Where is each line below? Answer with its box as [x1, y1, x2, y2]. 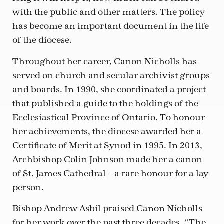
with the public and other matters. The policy [12, 7, 205, 18]
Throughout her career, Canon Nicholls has [12, 56, 197, 67]
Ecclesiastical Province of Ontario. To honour [12, 112, 205, 123]
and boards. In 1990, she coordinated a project [12, 84, 206, 95]
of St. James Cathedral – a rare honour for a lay [12, 168, 208, 179]
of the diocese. [12, 35, 72, 46]
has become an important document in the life [12, 21, 209, 32]
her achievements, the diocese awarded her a [12, 126, 201, 137]
